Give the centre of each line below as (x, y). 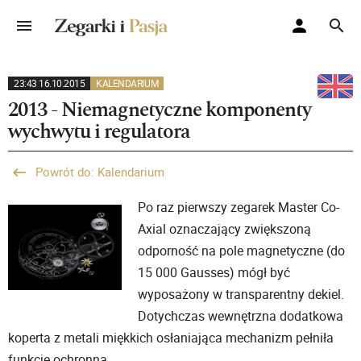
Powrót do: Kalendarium (100, 172)
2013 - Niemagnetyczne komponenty (160, 110)
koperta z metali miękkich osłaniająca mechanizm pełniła (171, 338)
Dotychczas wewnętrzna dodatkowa (241, 316)
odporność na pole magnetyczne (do (242, 251)
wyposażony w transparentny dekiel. (241, 294)
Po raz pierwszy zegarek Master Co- (239, 207)
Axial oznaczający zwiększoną (225, 229)
